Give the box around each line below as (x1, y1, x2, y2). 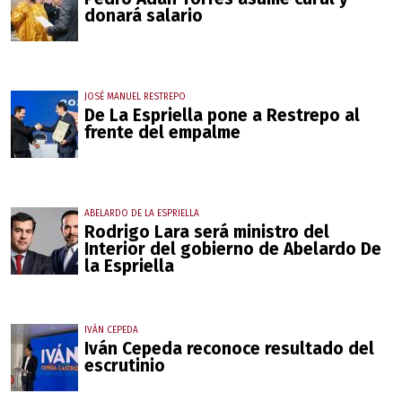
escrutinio (84, 355, 165, 377)
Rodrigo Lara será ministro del (84, 222, 329, 243)
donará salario (84, 5, 203, 27)
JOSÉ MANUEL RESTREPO (84, 92, 186, 103)
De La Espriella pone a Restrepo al (84, 105, 360, 127)
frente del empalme (84, 122, 240, 144)
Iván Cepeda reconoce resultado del (84, 338, 374, 360)
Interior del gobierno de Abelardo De (84, 239, 381, 260)
